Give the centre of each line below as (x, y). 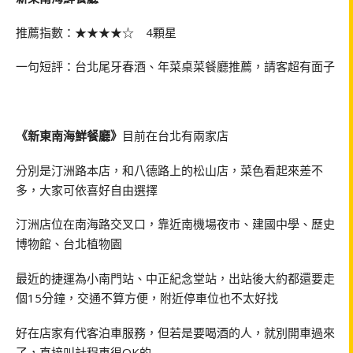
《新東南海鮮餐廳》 (69, 135)
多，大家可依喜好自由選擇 (87, 190)
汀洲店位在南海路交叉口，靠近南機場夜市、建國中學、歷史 (175, 224)
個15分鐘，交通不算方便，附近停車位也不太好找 (147, 298)
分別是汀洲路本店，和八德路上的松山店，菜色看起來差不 (169, 170)
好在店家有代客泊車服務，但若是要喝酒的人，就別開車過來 (175, 332)
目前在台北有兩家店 (175, 135)
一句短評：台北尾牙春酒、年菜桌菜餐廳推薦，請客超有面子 (175, 67)
